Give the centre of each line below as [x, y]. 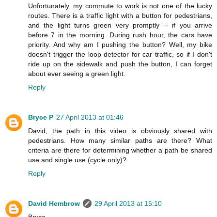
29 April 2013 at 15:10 [128, 203]
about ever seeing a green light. [77, 73]
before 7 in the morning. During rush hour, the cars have [120, 35]
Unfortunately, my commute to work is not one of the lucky [120, 6]
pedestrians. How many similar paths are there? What [120, 140]
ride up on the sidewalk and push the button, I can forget [120, 64]
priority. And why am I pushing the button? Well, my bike [120, 44]
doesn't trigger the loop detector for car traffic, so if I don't [120, 54]
